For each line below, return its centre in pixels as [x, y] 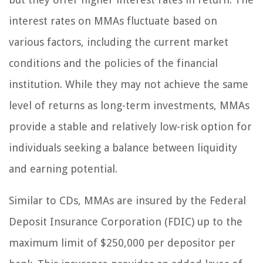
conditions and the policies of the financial [113, 63]
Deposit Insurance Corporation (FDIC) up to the [126, 222]
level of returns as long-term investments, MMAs [129, 106]
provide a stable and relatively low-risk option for [130, 127]
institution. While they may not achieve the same [129, 85]
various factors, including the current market [119, 42]
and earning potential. [63, 169]
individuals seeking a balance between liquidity [123, 148]
